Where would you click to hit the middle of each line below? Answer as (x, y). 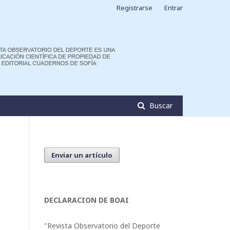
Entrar (174, 8)
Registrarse (135, 8)
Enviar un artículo (82, 155)
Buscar (160, 106)
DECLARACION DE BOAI (87, 200)
